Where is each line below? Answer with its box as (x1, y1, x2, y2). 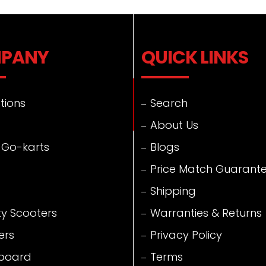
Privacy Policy (150, 227, 222, 242)
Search (150, 95, 188, 110)
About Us (150, 117, 198, 132)
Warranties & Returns (150, 205, 262, 220)
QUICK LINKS (141, 45, 248, 70)
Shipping (150, 183, 196, 198)
